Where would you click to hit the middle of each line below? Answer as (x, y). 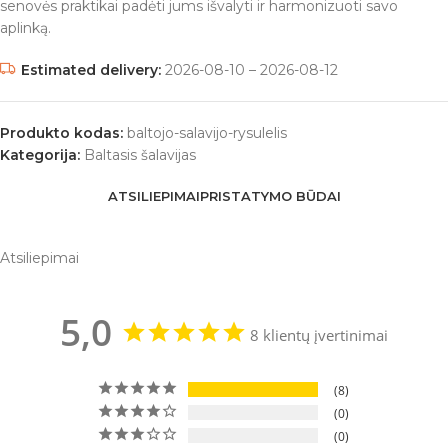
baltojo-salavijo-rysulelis (207, 133)
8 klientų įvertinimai (319, 335)
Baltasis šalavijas (140, 155)
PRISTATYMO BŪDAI (270, 196)
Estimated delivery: (91, 70)
